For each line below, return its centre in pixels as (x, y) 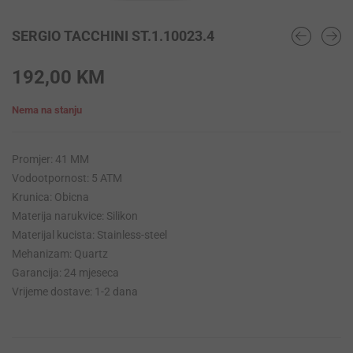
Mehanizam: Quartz (60, 254)
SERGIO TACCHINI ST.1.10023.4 (113, 36)
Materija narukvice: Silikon (75, 216)
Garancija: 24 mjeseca (65, 273)
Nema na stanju (47, 110)
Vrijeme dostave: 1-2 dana (75, 292)
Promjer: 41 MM (50, 160)
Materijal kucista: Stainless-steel (89, 235)
